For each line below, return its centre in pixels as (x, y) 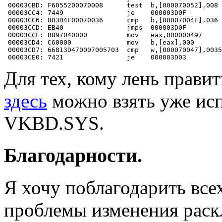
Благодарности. (73, 156)
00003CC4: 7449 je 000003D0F (95, 13)
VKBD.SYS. (54, 123)
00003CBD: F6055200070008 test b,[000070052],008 (111, 5)
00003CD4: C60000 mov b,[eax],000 (99, 43)
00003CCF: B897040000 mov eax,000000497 (103, 35)
